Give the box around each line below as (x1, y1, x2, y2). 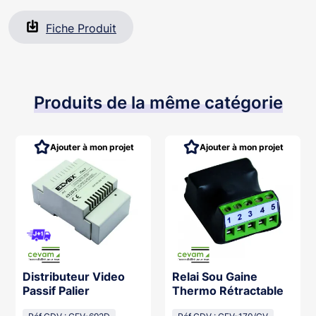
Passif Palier (23, 283, 90, 298)
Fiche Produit (46, 20, 116, 35)
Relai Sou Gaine (172, 269, 257, 284)
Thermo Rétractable (172, 283, 284, 298)
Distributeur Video (23, 269, 125, 284)
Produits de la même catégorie (33, 92, 283, 113)
